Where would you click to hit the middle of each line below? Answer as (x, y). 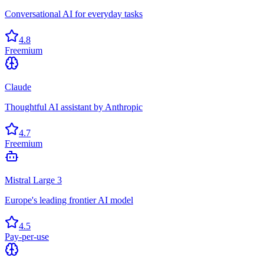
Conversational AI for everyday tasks (74, 14)
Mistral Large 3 (33, 180)
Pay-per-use (27, 236)
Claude (18, 87)
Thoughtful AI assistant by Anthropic (74, 107)
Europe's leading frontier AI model (69, 200)
